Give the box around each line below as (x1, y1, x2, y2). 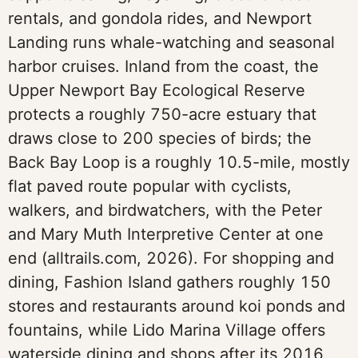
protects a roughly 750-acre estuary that (8, 105, 316, 124)
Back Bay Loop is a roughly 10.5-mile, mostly (8, 153, 350, 172)
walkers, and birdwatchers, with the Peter (8, 201, 322, 220)
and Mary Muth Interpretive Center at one (8, 225, 324, 244)
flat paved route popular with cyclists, (8, 177, 292, 196)
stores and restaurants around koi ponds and (8, 296, 345, 316)
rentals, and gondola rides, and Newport (8, 9, 312, 28)
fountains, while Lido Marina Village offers (8, 320, 325, 340)
